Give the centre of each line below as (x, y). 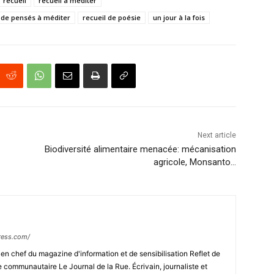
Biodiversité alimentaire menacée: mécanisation (140, 149)
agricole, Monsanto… (194, 162)
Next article (217, 135)
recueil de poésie (112, 17)
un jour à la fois (179, 17)
